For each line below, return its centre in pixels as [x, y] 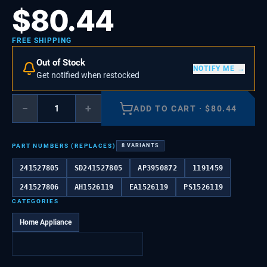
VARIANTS [143, 145]
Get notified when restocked [88, 75]
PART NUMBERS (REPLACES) [64, 146]
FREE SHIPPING [42, 40]
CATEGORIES [35, 201]
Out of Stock [61, 63]
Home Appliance [46, 222]
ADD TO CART [165, 108]
